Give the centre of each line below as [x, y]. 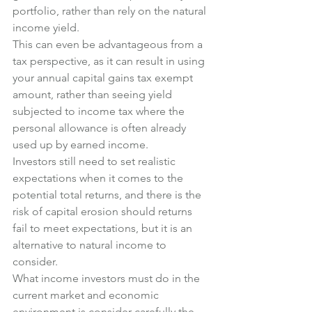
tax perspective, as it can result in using [110, 61]
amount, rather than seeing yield [94, 95]
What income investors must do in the [108, 279]
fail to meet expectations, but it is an [104, 228]
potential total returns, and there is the [108, 195]
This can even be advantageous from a [109, 45]
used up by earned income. [80, 145]
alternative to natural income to [91, 245]
